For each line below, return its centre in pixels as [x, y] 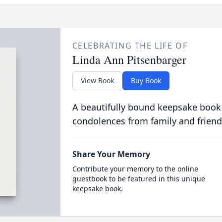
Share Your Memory [111, 154]
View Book [97, 81]
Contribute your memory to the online [135, 169]
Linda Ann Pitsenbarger [129, 59]
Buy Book [146, 81]
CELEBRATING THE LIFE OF [130, 46]
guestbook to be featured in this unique [139, 179]
